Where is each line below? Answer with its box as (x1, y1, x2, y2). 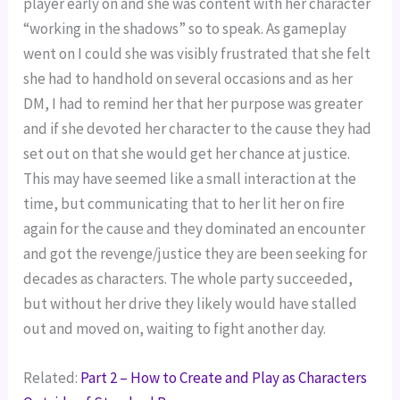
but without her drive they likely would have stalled (23, 293, 358, 313)
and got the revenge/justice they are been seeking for (23, 243, 368, 263)
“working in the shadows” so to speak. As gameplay (23, 18, 347, 38)
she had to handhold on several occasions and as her (23, 68, 354, 88)
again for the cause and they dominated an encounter (23, 218, 366, 238)
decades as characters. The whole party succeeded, (23, 268, 354, 288)
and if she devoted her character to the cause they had (23, 118, 372, 138)
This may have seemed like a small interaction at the (23, 168, 357, 188)
